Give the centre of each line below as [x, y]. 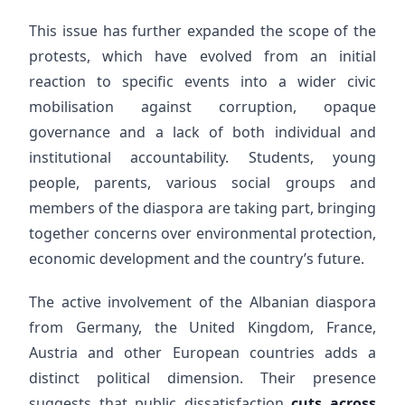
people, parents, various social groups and [202, 183]
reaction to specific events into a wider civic [202, 81]
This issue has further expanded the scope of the [202, 31]
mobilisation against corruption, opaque [202, 107]
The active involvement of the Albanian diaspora [202, 302]
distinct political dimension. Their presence [202, 378]
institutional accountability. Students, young [202, 157]
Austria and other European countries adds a [202, 353]
